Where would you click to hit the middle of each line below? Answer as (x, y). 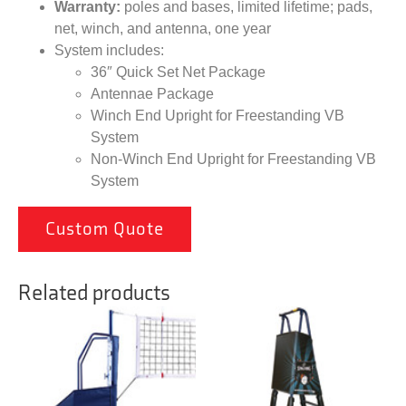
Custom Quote (105, 230)
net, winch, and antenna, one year (163, 29)
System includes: (109, 51)
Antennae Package (152, 94)
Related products (94, 294)
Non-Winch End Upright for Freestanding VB (233, 159)
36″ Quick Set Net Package (178, 72)
